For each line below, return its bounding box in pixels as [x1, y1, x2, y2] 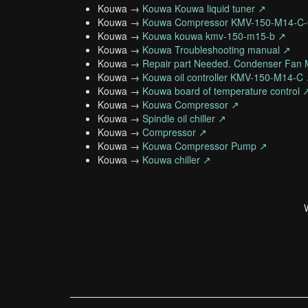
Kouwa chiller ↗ [142, 153, 211, 166]
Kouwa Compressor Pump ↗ [142, 139, 267, 153]
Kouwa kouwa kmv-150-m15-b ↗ [142, 29, 286, 43]
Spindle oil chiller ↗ [142, 111, 226, 125]
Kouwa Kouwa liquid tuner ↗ [142, 1, 266, 15]
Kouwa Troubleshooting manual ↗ [142, 43, 291, 56]
